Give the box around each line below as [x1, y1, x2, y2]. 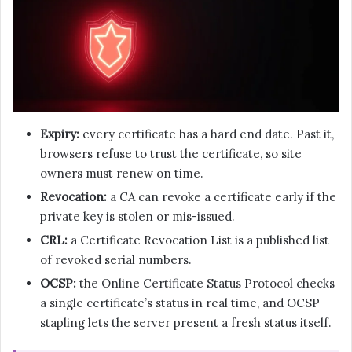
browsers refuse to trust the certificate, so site [40, 146, 302, 162]
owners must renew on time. [40, 166, 203, 181]
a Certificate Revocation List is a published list [68, 233, 329, 248]
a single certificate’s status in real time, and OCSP [40, 295, 320, 311]
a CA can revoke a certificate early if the [107, 189, 336, 205]
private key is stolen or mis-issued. [40, 209, 235, 225]
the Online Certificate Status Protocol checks [76, 276, 335, 291]
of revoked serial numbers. [40, 252, 192, 268]
